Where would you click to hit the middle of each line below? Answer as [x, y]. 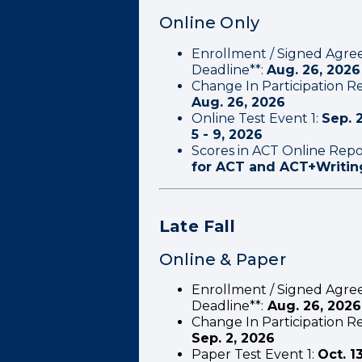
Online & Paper [223, 259]
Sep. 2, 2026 [233, 338]
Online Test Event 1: [255, 118]
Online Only [210, 23]
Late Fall [197, 226]
